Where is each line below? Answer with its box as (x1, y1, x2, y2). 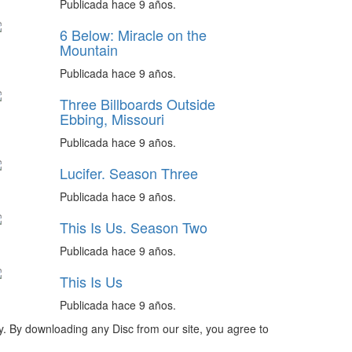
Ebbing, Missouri (60, 108, 164, 129)
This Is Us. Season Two (60, 217, 207, 237)
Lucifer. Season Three (60, 163, 198, 183)
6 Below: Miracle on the (60, 24, 207, 45)
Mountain (60, 39, 118, 60)
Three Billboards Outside (60, 93, 215, 114)
